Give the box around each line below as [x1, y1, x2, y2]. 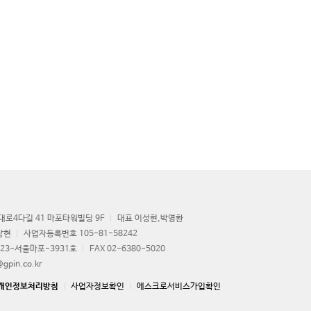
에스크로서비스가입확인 [137, 282, 221, 292]
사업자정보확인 [71, 282, 124, 292]
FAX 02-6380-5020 [90, 244, 165, 254]
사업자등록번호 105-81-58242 [24, 229, 137, 239]
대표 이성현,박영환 [117, 214, 183, 224]
